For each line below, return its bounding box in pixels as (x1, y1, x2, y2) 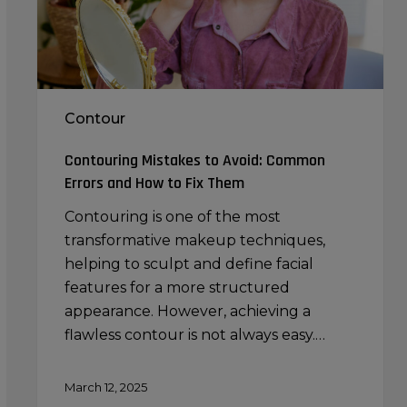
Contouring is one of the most (64, 207, 281, 225)
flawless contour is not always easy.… (64, 325, 325, 343)
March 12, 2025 (64, 379, 147, 394)
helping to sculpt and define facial (64, 254, 313, 273)
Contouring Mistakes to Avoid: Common (64, 149, 325, 171)
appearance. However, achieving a (64, 302, 311, 320)
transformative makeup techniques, (64, 231, 325, 249)
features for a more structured (64, 278, 290, 296)
